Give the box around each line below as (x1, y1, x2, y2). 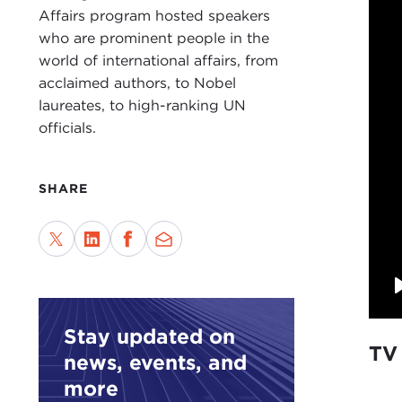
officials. (38, 119, 96, 137)
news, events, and (64, 350, 248, 375)
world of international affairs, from (38, 52, 278, 70)
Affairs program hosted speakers (38, 7, 270, 25)
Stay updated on (64, 324, 236, 349)
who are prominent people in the (38, 30, 269, 48)
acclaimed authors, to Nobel (38, 74, 236, 92)
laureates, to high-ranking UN (38, 97, 246, 115)
